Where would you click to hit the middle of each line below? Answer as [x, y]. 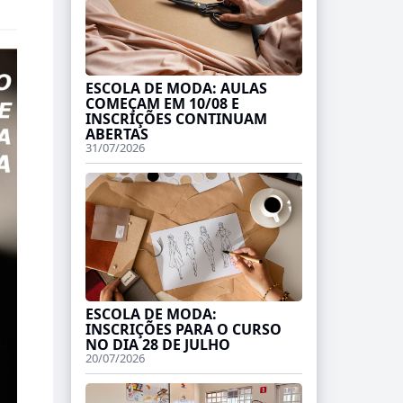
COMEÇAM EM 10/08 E [162, 104]
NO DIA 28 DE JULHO [157, 344]
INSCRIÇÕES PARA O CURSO [183, 329]
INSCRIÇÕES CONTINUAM [176, 119]
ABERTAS [116, 134]
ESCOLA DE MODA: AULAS [176, 89]
